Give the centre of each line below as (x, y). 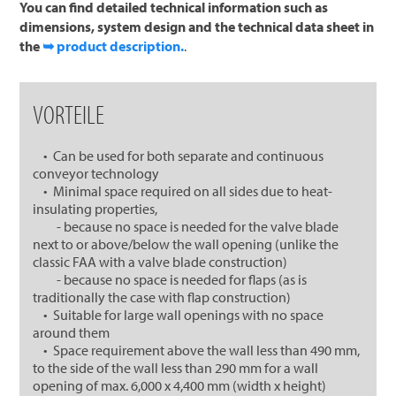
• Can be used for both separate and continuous (179, 155)
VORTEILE (69, 114)
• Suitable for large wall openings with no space (179, 314)
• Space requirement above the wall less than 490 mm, (197, 350)
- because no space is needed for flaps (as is (170, 279)
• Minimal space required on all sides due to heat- (183, 190)
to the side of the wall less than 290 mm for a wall (176, 367)
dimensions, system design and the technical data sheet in (197, 26)
